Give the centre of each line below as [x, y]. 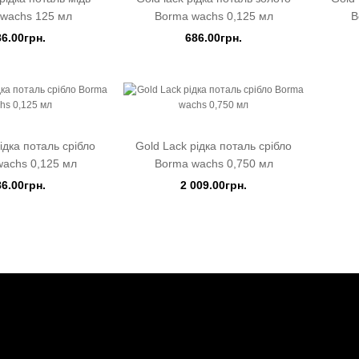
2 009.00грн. [214, 185]
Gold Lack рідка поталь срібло [214, 146]
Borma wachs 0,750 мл [214, 163]
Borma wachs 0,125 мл [214, 16]
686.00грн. [214, 38]
